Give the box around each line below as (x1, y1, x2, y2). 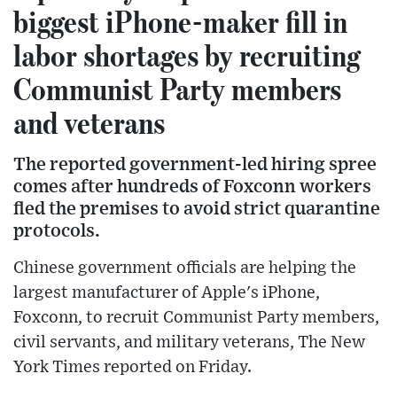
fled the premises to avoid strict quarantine (13, 199, 380, 218)
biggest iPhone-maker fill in (13, 3, 347, 40)
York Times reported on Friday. (13, 359, 252, 376)
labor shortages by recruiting (13, 36, 361, 74)
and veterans (13, 104, 165, 141)
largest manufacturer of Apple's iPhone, (13, 284, 320, 301)
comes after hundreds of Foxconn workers (13, 177, 371, 196)
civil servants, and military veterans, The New (13, 334, 365, 351)
